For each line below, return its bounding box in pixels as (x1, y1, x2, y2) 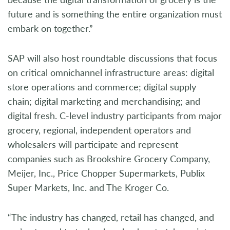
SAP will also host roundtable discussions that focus (8, 51, 217, 65)
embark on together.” (8, 22, 93, 35)
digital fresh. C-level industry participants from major (8, 109, 222, 122)
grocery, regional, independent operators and (8, 123, 191, 137)
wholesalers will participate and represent (8, 138, 178, 151)
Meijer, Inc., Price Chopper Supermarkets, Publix (8, 166, 205, 180)
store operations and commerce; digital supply (8, 80, 196, 93)
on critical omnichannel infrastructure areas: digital (8, 66, 214, 79)
